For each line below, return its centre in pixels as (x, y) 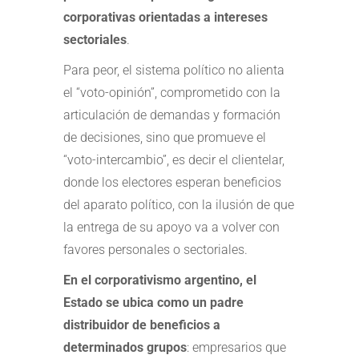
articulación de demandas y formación (172, 115)
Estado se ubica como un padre (153, 302)
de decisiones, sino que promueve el (165, 137)
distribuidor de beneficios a (142, 325)
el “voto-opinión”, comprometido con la (172, 92)
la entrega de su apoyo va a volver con (171, 227)
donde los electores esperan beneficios (172, 182)
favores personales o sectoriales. (155, 249)
